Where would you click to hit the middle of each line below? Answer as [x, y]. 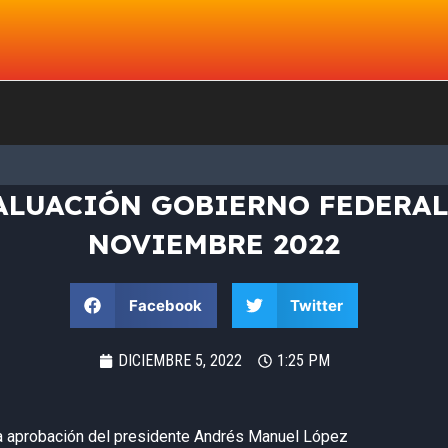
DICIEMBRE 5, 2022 [179, 360]
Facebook [165, 305]
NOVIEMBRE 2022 [214, 243]
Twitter [316, 305]
